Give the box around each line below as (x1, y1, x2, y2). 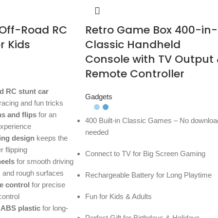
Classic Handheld (85, 37, 181, 53)
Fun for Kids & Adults (85, 192, 152, 201)
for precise (29, 181, 65, 189)
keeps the (34, 134, 68, 143)
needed (85, 128, 109, 137)
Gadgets (85, 92, 112, 101)
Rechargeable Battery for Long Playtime (85, 171, 212, 180)
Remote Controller (85, 66, 184, 82)
